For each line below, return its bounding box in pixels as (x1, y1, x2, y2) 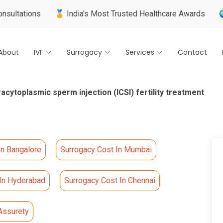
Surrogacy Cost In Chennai (64, 176, 155, 185)
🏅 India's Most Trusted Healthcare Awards (19, 9, 170, 18)
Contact (178, 47, 207, 57)
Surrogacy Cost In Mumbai (60, 145, 152, 154)
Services (125, 47, 154, 57)
